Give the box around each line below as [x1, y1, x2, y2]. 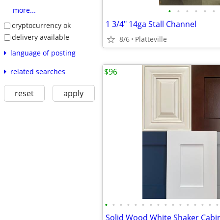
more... [12, 5, 36, 15]
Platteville [135, 34, 167, 44]
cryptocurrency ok [11, 21, 71, 30]
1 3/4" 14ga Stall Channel [106, 19, 196, 29]
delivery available [11, 32, 69, 42]
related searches [10, 66, 65, 76]
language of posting [10, 48, 76, 57]
